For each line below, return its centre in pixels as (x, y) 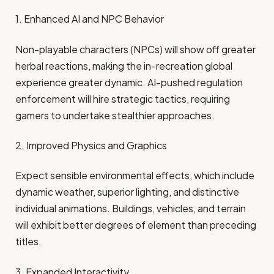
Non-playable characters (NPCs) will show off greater (135, 49)
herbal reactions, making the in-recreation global (124, 65)
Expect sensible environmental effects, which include (135, 176)
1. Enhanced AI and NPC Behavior (90, 19)
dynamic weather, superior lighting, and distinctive (127, 192)
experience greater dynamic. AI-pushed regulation (129, 82)
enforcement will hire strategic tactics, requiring (123, 98)
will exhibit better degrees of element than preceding (136, 225)
